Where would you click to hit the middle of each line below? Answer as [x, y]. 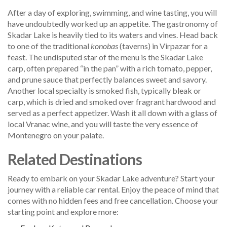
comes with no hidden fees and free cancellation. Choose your [113, 200]
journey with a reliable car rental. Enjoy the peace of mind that [113, 189]
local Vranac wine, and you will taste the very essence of [103, 124]
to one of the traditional [49, 46]
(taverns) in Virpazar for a [163, 46]
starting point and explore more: [63, 211]
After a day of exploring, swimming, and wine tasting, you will [112, 12]
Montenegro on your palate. [56, 135]
